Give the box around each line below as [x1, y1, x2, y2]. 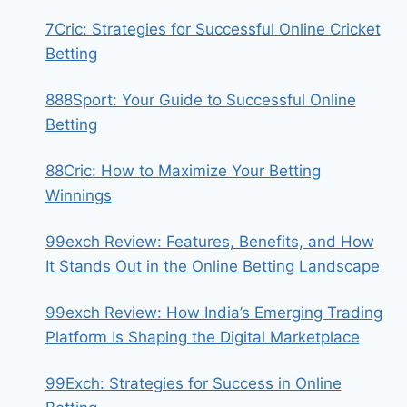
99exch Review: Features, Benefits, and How [45, 233, 374, 251]
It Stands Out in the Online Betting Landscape [45, 257, 380, 275]
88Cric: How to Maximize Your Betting [45, 162, 321, 180]
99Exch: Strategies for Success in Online [45, 374, 342, 392]
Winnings [45, 186, 112, 204]
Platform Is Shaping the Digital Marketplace [45, 328, 360, 346]
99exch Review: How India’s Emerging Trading [45, 303, 382, 322]
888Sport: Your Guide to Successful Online [45, 91, 356, 109]
